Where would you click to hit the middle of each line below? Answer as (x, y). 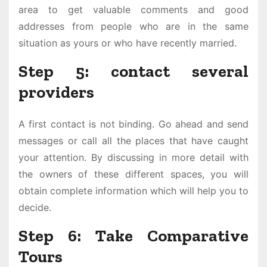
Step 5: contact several (133, 72)
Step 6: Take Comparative (133, 236)
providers (56, 92)
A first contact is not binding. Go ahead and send (133, 124)
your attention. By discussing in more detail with (133, 158)
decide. (35, 208)
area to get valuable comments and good (133, 10)
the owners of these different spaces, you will (133, 174)
